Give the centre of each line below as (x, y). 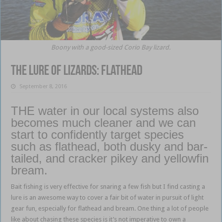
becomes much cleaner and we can (104, 122)
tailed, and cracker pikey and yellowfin (110, 158)
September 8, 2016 (43, 86)
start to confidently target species (98, 134)
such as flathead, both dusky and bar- (110, 146)
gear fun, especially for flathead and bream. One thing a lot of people (110, 208)
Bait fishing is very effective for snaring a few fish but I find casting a (108, 186)
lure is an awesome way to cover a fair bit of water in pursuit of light (108, 197)
